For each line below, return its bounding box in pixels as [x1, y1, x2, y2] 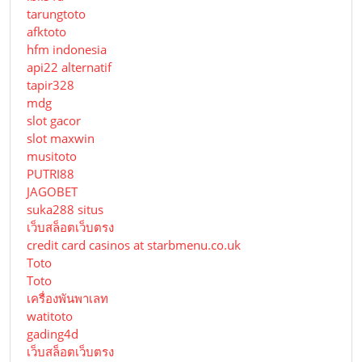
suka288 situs [27, 201, 103, 218]
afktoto [27, 23, 66, 40]
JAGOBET [27, 183, 78, 200]
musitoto [27, 148, 77, 165]
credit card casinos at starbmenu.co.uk [27, 237, 241, 254]
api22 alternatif [27, 59, 112, 76]
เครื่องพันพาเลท [27, 290, 108, 307]
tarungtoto [27, 6, 86, 23]
